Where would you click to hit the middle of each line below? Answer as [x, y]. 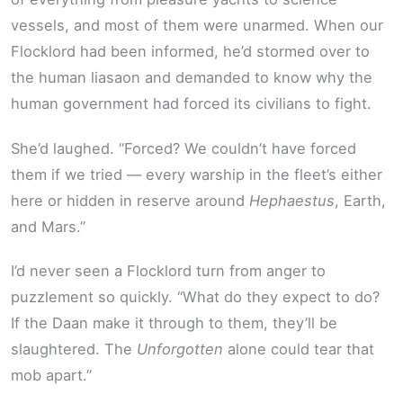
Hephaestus [292, 200]
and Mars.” [48, 226]
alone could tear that [299, 349]
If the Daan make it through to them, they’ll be [174, 323]
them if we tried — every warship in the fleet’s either [197, 174]
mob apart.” [51, 376]
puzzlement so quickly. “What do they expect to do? [195, 297]
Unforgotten [180, 349]
